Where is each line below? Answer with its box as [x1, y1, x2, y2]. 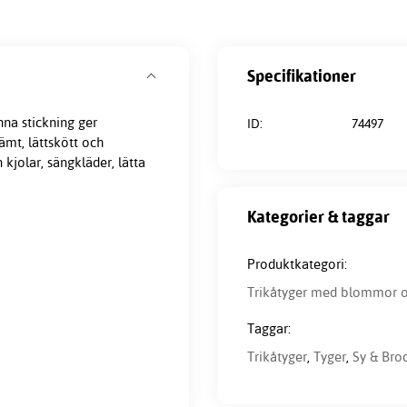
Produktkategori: [247, 255, 347, 273]
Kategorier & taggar [247, 205, 390, 227]
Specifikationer [247, 65, 356, 86]
